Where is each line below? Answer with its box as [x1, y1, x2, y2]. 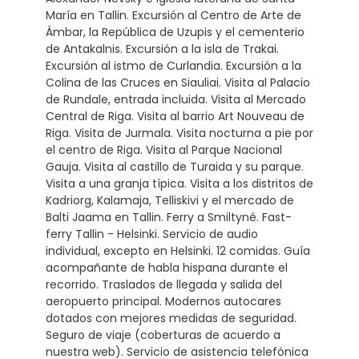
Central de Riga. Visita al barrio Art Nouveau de [45, 108, 305, 124]
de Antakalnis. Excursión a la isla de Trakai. [45, 41, 279, 57]
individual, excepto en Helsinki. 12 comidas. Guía [45, 243, 310, 259]
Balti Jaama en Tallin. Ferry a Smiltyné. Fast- [45, 209, 292, 225]
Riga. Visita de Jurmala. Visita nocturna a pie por [45, 125, 313, 141]
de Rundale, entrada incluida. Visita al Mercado [45, 91, 306, 107]
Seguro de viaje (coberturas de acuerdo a [45, 327, 280, 343]
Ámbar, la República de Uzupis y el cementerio [45, 24, 305, 40]
